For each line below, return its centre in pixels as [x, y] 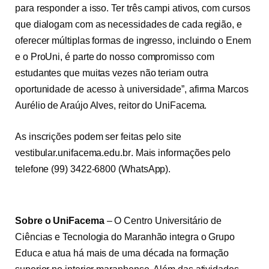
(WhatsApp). [144, 169]
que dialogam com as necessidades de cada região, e [129, 25]
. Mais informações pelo [181, 153]
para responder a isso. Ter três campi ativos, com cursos [133, 8]
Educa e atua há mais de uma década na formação [122, 253]
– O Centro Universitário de [163, 221]
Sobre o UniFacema [60, 221]
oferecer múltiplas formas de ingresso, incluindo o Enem [133, 41]
